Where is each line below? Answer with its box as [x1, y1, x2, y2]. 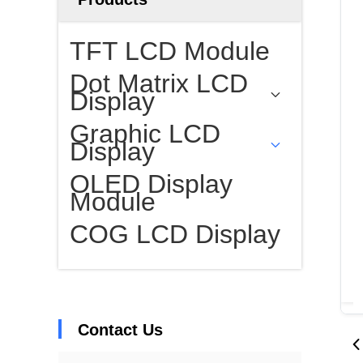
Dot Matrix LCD [70, 69, 248, 98]
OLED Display [70, 169, 233, 199]
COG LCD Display [70, 220, 280, 249]
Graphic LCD [70, 119, 220, 148]
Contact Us [78, 321, 163, 339]
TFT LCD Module [70, 36, 270, 66]
